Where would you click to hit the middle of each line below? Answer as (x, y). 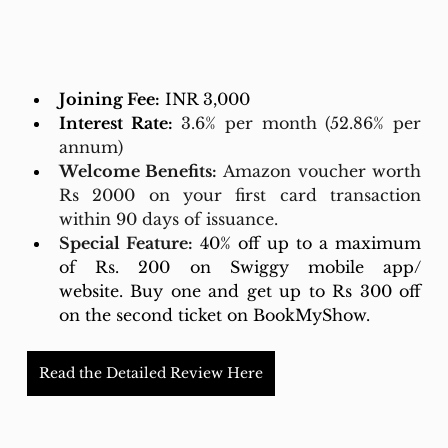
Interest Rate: (115, 122)
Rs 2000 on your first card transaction (240, 194)
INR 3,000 (204, 98)
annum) (90, 146)
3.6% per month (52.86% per (301, 122)
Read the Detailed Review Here (150, 372)
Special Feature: (125, 242)
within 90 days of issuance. (168, 218)
